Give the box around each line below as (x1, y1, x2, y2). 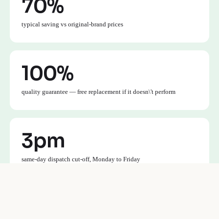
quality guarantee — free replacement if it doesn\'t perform (22, 88, 175, 95)
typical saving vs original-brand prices (22, 20, 123, 28)
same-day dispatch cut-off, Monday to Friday (22, 155, 140, 163)
